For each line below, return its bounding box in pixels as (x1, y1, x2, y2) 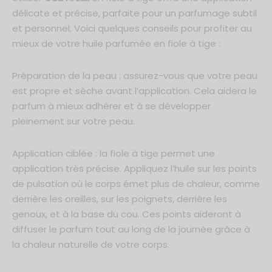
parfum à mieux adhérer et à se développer (12, 99, 211, 112)
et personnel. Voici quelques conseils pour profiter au (12, 21, 252, 35)
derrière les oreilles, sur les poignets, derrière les (12, 192, 227, 205)
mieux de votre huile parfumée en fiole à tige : (12, 36, 220, 50)
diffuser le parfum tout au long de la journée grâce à (12, 222, 250, 236)
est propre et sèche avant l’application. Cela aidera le (12, 84, 257, 97)
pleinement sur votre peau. (12, 114, 135, 127)
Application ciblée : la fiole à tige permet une (12, 146, 215, 160)
